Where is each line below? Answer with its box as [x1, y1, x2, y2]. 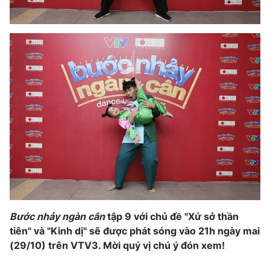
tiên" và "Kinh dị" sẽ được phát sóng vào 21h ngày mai [10, 225, 260, 237]
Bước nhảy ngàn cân [10, 210, 105, 223]
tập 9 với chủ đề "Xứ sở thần [105, 210, 239, 223]
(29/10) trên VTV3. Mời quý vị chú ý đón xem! [10, 239, 225, 252]
